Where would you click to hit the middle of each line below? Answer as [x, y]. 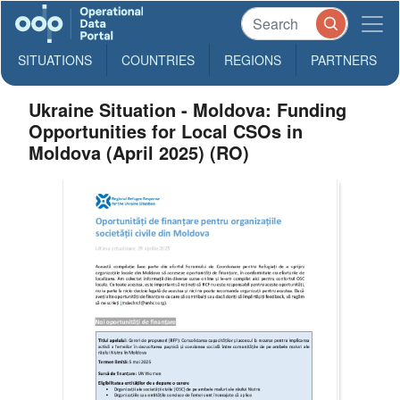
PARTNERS [344, 60]
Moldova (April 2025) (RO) [139, 152]
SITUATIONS [55, 60]
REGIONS [253, 60]
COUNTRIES [158, 60]
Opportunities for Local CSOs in [166, 131]
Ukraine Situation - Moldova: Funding [188, 109]
